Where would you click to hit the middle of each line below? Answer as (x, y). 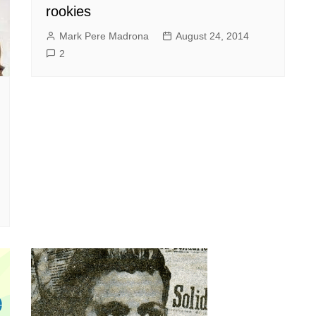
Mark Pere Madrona (104, 36)
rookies (68, 11)
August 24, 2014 (212, 36)
